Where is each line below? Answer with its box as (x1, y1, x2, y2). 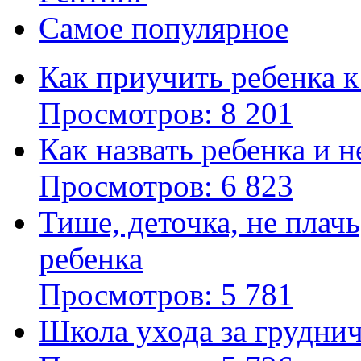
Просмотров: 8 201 (39, 96, 293, 131)
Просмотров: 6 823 (39, 168, 293, 204)
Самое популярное (39, 10, 288, 46)
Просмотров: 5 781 (39, 277, 293, 313)
